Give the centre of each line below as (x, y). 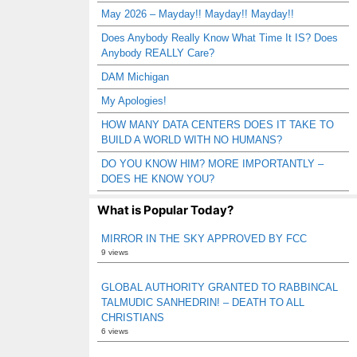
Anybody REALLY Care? (158, 53)
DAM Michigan (135, 77)
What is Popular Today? (165, 210)
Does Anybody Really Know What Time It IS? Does (220, 38)
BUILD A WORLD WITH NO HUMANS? (192, 140)
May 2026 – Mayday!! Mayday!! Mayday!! (198, 14)
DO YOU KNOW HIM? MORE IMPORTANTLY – (212, 164)
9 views (115, 252)
